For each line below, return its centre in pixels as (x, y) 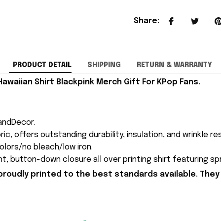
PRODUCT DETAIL (42, 65)
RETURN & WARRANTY (174, 65)
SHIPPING (104, 65)
